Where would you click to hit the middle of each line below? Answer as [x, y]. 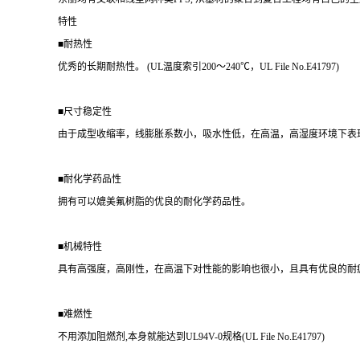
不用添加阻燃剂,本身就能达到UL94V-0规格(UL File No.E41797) [191, 337]
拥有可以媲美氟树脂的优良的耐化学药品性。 [154, 202]
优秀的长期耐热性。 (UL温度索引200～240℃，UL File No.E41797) [198, 67]
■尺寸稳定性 [85, 112]
